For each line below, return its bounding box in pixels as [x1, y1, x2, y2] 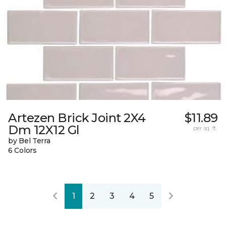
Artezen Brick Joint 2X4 [8, 110, 146, 125]
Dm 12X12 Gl [8, 122, 80, 137]
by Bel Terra [8, 136, 50, 145]
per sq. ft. [193, 124, 218, 132]
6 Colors [8, 145, 37, 155]
